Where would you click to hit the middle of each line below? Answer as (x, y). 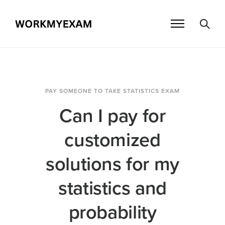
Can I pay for (113, 116)
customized (113, 140)
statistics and (113, 189)
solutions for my (113, 164)
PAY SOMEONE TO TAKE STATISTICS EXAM (113, 91)
